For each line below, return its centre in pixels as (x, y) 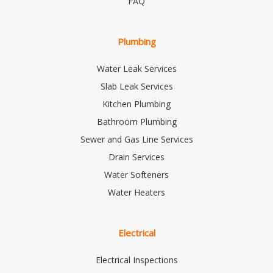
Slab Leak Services (136, 87)
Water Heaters (136, 193)
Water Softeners (136, 175)
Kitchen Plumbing (136, 104)
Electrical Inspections (136, 260)
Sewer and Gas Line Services (136, 140)
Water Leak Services (136, 69)
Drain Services (136, 157)
